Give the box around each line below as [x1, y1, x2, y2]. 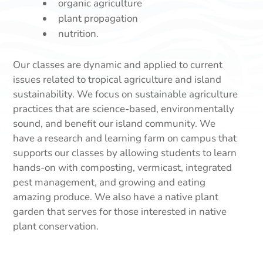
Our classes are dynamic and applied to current [13, 58, 223, 72]
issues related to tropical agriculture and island [13, 73, 222, 86]
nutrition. [58, 27, 99, 41]
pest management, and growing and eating [13, 176, 206, 189]
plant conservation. [13, 220, 99, 233]
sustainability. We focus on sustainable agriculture [13, 87, 238, 101]
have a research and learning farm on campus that [13, 131, 237, 145]
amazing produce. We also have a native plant [13, 190, 219, 204]
